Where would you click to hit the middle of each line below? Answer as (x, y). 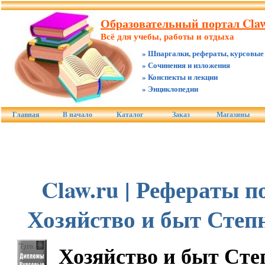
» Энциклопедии (170, 88)
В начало (77, 115)
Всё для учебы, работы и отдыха (167, 36)
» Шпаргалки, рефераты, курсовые (203, 53)
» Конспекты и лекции (180, 77)
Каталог (130, 115)
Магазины (233, 115)
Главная (26, 115)
